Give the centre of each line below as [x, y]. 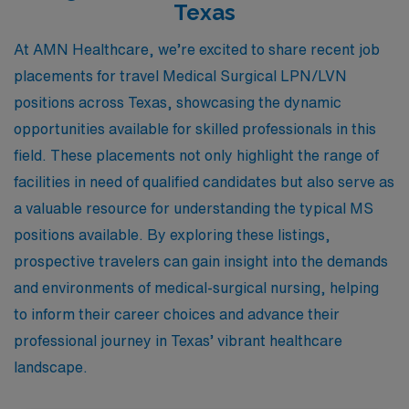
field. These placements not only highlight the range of [196, 155]
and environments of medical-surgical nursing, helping [196, 287]
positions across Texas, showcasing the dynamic [178, 102]
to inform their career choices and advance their [177, 314]
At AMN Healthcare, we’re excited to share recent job [197, 49]
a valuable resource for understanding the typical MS [194, 208]
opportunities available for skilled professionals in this [195, 128]
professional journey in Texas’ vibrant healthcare [178, 340]
